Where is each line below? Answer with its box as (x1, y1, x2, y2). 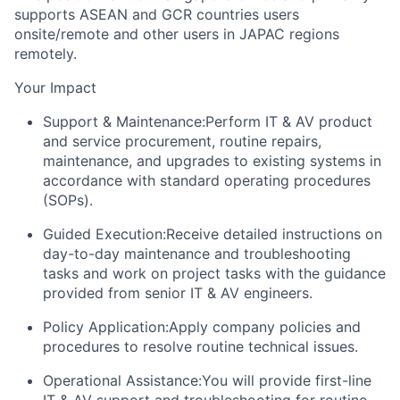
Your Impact (14, 78, 96, 96)
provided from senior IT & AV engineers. (43, 283, 312, 302)
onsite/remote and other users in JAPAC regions (14, 24, 339, 43)
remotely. (14, 44, 77, 62)
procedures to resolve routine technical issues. (43, 337, 358, 355)
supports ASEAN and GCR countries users (14, 4, 299, 23)
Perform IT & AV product (205, 112, 372, 130)
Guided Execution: (43, 224, 166, 243)
